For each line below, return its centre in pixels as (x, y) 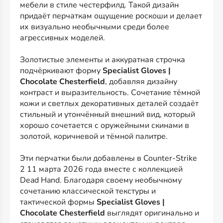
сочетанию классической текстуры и (88, 191)
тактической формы (58, 202)
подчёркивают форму (61, 70)
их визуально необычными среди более (95, 27)
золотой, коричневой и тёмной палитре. (94, 136)
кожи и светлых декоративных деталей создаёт (109, 103)
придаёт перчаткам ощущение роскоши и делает (111, 16)
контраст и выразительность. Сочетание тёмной (110, 92)
